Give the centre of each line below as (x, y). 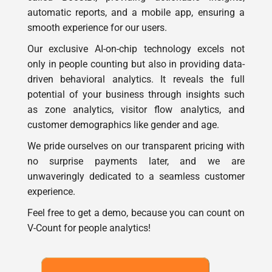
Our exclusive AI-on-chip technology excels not (136, 49)
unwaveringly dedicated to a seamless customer (136, 176)
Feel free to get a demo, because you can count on (136, 212)
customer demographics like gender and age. (123, 124)
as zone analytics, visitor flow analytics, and (136, 109)
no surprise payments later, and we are (136, 161)
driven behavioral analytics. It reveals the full (136, 79)
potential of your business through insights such (136, 94)
